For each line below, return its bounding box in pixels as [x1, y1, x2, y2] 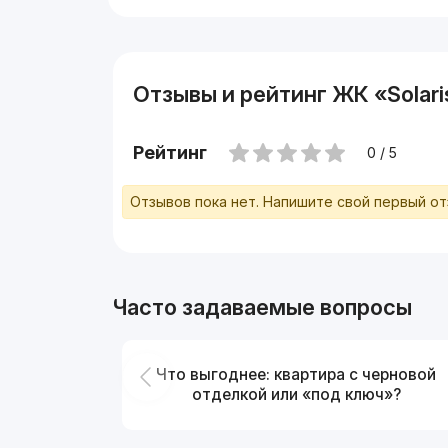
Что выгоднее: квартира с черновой [156, 364, 437, 384]
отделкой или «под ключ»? [191, 384, 401, 404]
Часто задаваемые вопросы [112, 294, 412, 320]
